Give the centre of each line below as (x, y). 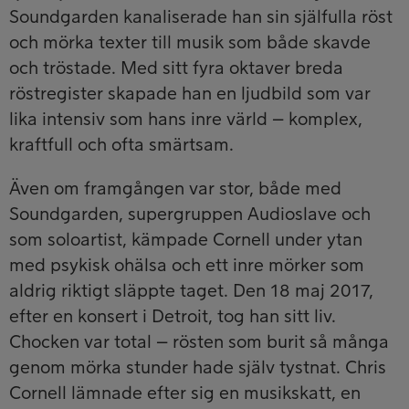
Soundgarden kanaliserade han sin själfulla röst (201, 18)
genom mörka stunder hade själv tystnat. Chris (198, 368)
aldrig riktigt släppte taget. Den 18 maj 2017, (191, 292)
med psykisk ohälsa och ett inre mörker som (187, 266)
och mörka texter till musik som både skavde (190, 43)
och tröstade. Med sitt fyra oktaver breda (176, 69)
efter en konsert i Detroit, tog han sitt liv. (173, 317)
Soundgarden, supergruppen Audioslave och (190, 215)
